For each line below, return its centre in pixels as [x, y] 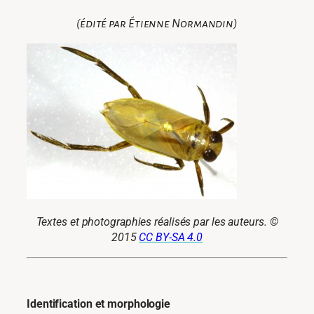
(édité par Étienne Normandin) [157, 23]
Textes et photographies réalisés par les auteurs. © [157, 222]
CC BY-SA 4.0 [171, 238]
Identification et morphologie [99, 304]
